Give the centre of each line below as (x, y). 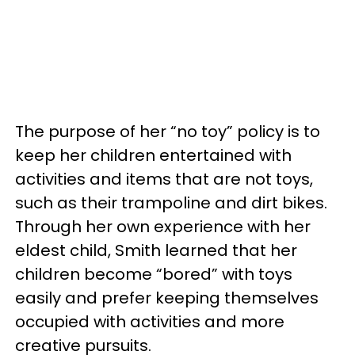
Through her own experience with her (163, 227)
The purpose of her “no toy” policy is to (168, 132)
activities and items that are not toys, (164, 179)
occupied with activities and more (150, 322)
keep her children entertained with (153, 155)
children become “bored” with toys (154, 274)
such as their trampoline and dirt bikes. (171, 203)
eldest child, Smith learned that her (156, 250)
